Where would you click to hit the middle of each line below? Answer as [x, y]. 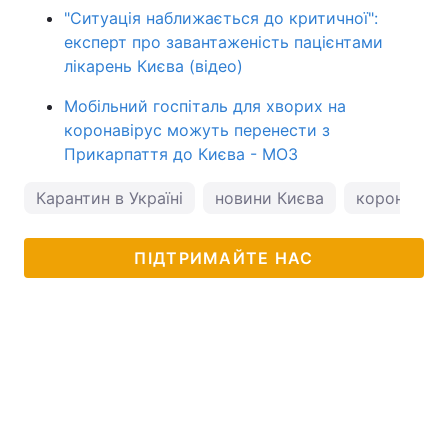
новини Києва [269, 198]
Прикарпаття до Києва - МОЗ [181, 154]
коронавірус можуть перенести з [197, 130]
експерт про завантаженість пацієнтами [223, 42]
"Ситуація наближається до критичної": [221, 18]
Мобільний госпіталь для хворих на [205, 106]
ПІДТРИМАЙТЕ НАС [224, 258]
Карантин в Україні [109, 198]
